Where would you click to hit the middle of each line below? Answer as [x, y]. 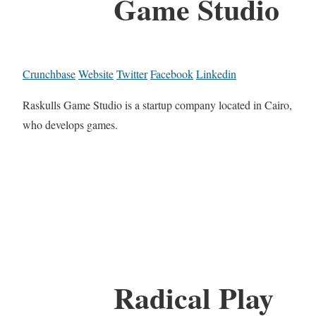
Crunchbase [49, 73]
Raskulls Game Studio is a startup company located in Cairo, [157, 104]
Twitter [132, 73]
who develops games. [70, 124]
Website [96, 73]
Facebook [172, 73]
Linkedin [216, 73]
